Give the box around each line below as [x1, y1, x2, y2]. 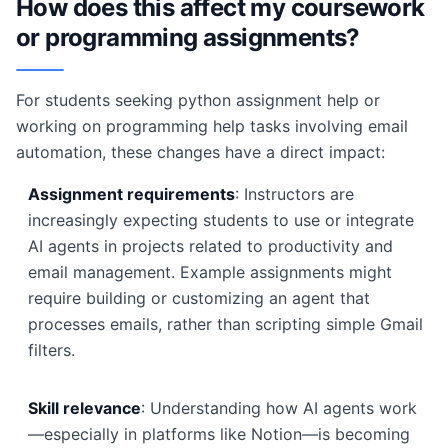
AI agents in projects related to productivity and [28, 236, 393, 256]
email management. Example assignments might [28, 262, 392, 282]
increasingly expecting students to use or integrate [28, 210, 414, 230]
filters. [28, 340, 75, 360]
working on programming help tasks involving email [16, 116, 408, 136]
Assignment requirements [28, 184, 235, 204]
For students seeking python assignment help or [16, 90, 380, 110]
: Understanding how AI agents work [141, 398, 417, 418]
